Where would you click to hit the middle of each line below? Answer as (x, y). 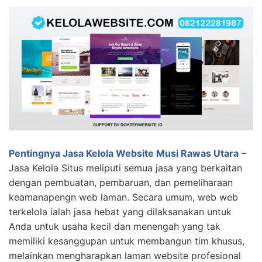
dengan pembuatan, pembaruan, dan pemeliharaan (121, 183)
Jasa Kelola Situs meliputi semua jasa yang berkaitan (125, 168)
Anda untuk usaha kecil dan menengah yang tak (115, 227)
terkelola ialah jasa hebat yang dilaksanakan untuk (120, 212)
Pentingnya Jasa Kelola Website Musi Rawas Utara (124, 154)
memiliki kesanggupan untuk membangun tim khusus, (127, 241)
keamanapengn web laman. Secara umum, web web (123, 197)
